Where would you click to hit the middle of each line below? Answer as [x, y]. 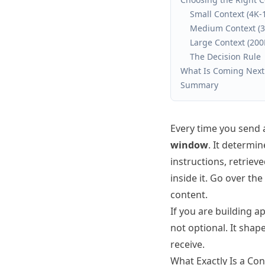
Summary [199, 85]
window [189, 145]
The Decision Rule [225, 56]
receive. [188, 244]
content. [189, 195]
